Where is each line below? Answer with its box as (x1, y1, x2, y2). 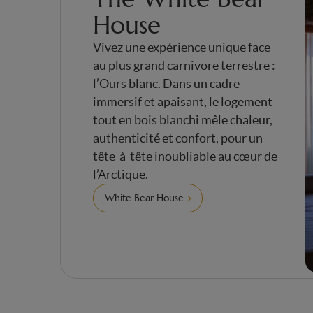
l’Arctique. (93, 168, 149, 182)
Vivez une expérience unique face (93, 41, 271, 55)
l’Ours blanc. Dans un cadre (93, 77, 240, 92)
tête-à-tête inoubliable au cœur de (93, 150, 278, 164)
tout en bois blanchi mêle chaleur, (93, 113, 273, 128)
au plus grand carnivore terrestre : (93, 59, 276, 73)
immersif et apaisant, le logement (93, 95, 273, 110)
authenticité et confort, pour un (93, 131, 263, 146)
